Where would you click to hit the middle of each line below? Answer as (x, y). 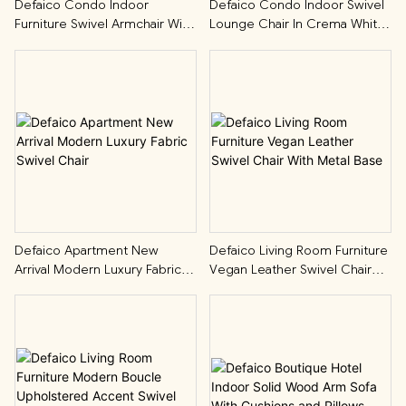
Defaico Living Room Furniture (298, 250)
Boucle (230, 43)
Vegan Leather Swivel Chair (290, 269)
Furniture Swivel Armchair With (104, 24)
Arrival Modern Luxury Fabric (98, 269)
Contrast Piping (59, 43)
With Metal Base (256, 288)
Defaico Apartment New (87, 250)
